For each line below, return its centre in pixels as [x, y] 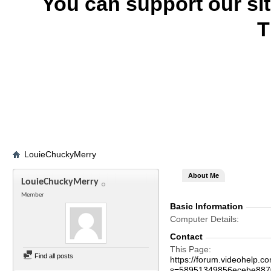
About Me [204, 175]
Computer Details [203, 219]
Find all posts [53, 256]
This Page [189, 249]
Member [33, 195]
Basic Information [207, 206]
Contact [186, 237]
